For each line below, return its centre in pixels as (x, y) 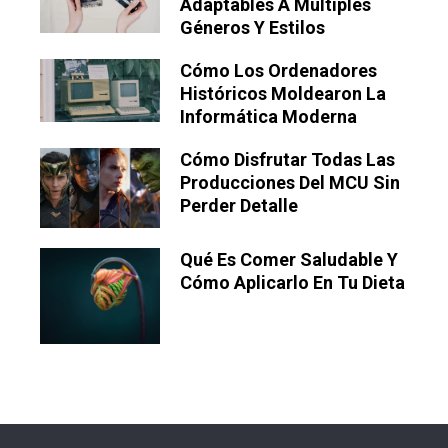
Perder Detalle (239, 206)
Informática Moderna (268, 117)
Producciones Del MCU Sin (290, 183)
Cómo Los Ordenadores (278, 71)
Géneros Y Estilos (252, 28)
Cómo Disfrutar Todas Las (287, 160)
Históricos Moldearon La (283, 94)
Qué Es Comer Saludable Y (289, 260)
